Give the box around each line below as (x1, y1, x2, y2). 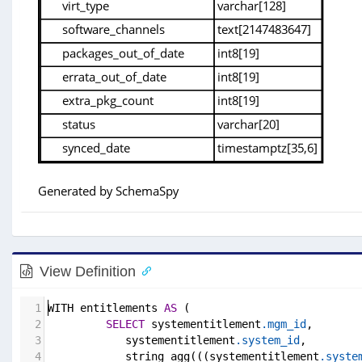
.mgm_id (261, 318, 306, 331)
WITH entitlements (48, 301, 164, 315)
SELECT (106, 318, 145, 331)
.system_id (235, 334, 300, 347)
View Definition (40, 263, 136, 280)
